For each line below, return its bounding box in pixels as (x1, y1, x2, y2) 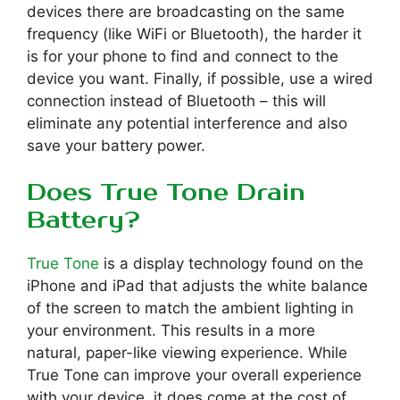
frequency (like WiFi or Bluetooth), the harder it (27, 24, 362, 43)
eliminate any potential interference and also (27, 113, 347, 132)
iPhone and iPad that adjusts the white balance (27, 277, 368, 296)
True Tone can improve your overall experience (27, 366, 362, 385)
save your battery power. (27, 136, 205, 154)
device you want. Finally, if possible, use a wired (27, 69, 373, 87)
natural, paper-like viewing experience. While (27, 344, 347, 362)
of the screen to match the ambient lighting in (27, 299, 354, 318)
